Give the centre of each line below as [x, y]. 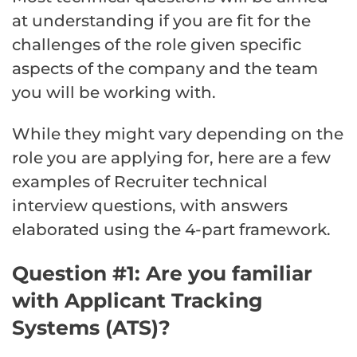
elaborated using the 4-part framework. [171, 229]
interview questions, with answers [150, 205]
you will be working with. [114, 92]
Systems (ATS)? [91, 327]
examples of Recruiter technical [140, 181]
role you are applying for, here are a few [171, 157]
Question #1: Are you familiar [162, 273]
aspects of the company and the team [165, 68]
